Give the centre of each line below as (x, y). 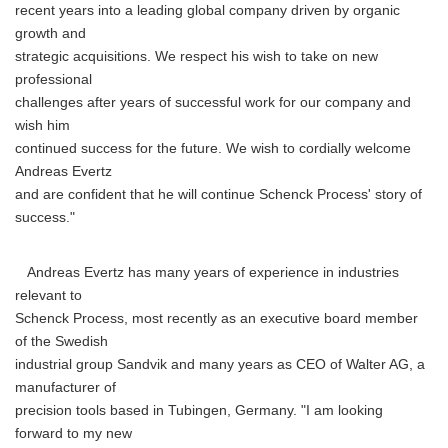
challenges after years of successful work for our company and (213, 102)
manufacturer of (65, 387)
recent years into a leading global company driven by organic (207, 10)
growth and (50, 33)
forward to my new (73, 433)
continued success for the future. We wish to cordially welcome (213, 148)
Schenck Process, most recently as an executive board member (216, 318)
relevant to (48, 295)
